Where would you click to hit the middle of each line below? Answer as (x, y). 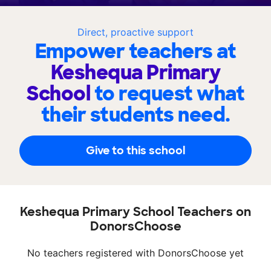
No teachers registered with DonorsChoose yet (135, 253)
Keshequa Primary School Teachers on (135, 212)
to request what (169, 94)
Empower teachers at (135, 52)
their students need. (135, 115)
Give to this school (135, 150)
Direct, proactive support (135, 32)
